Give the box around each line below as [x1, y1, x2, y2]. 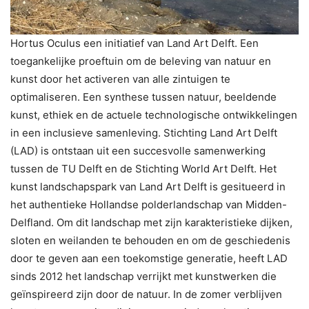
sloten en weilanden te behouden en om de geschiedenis [10, 233, 290, 247]
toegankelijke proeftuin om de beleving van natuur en [10, 54, 271, 68]
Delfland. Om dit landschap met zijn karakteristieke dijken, [10, 215, 292, 229]
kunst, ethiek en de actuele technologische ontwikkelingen [10, 108, 297, 121]
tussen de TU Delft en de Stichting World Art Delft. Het [10, 161, 277, 175]
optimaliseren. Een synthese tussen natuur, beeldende [10, 90, 277, 103]
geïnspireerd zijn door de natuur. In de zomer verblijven [10, 287, 282, 301]
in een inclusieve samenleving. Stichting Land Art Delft [10, 126, 277, 139]
